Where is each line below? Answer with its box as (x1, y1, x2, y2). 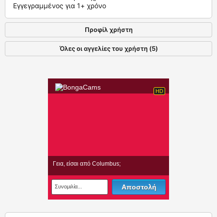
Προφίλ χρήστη (84, 26, 133, 34)
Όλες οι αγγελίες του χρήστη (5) (59, 45, 158, 53)
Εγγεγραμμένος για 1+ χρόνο (13, 1, 106, 10)
